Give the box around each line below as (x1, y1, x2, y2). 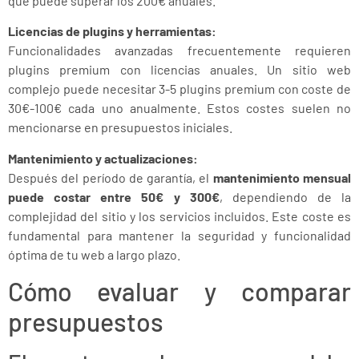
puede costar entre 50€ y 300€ (8, 188, 220, 204)
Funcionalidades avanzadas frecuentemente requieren (8, 42, 351, 58)
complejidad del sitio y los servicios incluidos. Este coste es (8, 208, 351, 224)
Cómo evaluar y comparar (8, 275, 351, 306)
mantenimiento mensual (212, 169, 352, 185)
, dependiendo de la (219, 188, 351, 204)
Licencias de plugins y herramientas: (8, 23, 216, 39)
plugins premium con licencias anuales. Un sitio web (8, 62, 351, 78)
